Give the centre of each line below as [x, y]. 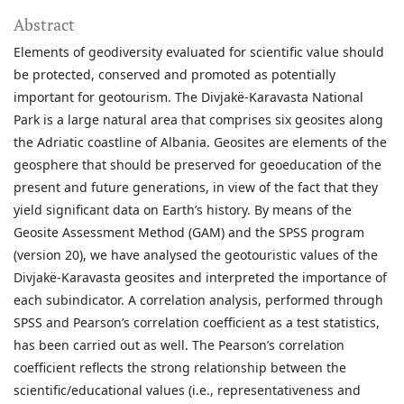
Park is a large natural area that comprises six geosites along [198, 120]
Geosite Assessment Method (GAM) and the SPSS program [189, 233]
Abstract [44, 25]
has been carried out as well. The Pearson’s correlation [179, 345]
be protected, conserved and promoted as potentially [174, 75]
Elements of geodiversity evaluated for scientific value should [199, 52]
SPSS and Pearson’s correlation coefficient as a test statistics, [197, 323]
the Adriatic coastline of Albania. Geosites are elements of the [200, 142]
